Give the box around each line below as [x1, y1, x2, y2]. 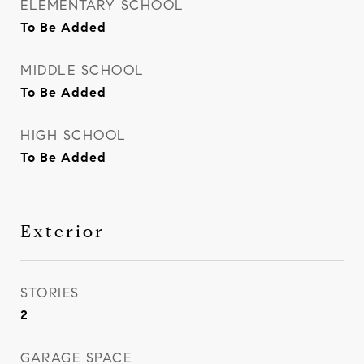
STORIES [20, 284, 80, 301]
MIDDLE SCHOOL [20, 62, 145, 79]
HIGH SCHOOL [20, 127, 127, 144]
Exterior [20, 221, 105, 242]
